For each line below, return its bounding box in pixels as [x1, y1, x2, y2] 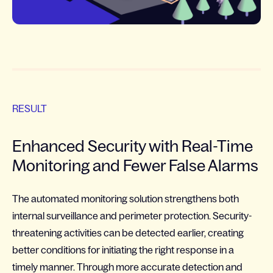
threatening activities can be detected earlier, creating [12, 227, 244, 238]
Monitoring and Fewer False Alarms [12, 156, 258, 174]
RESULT [12, 102, 47, 114]
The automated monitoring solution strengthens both [12, 193, 239, 204]
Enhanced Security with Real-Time [12, 136, 253, 155]
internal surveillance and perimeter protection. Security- [12, 210, 252, 221]
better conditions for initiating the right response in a [12, 244, 234, 255]
